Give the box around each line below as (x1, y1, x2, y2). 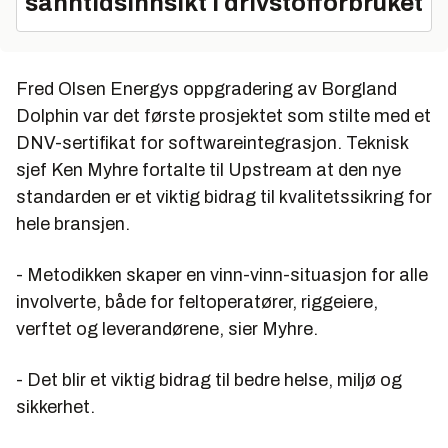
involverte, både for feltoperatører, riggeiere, (16, 292, 378, 313)
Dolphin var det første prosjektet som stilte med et (16, 106, 431, 127)
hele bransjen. (16, 214, 130, 235)
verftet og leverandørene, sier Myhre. (16, 319, 318, 340)
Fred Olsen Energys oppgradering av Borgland (16, 79, 397, 100)
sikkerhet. (16, 397, 95, 418)
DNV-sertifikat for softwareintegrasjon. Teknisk (16, 133, 408, 154)
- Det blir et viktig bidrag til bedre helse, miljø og (16, 370, 402, 391)
